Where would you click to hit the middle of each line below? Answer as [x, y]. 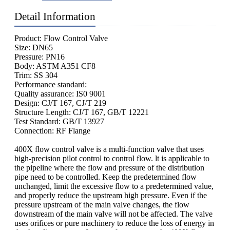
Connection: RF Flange [52, 131]
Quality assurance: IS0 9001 [60, 94]
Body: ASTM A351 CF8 [55, 66]
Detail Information [55, 17]
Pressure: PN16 [40, 57]
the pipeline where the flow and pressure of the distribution [109, 168]
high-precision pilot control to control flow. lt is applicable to [112, 159]
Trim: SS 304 [36, 75]
